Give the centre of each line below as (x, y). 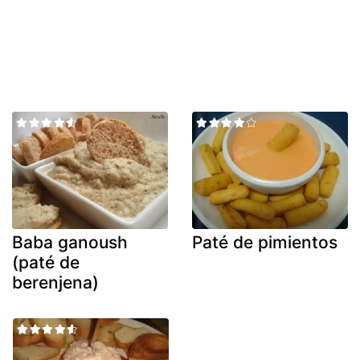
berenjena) (55, 282)
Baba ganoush (70, 242)
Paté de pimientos (265, 242)
